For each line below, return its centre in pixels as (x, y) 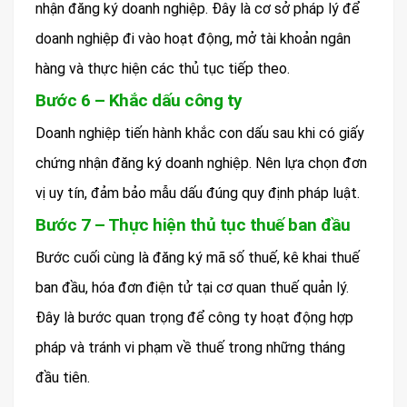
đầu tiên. (63, 377)
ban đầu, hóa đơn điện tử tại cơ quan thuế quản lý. (192, 287)
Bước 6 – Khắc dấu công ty (139, 100)
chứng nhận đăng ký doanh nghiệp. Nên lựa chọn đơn (201, 163)
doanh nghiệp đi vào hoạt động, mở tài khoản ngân (193, 38)
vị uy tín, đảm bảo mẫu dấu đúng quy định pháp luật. (198, 193)
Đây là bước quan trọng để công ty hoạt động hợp (194, 317)
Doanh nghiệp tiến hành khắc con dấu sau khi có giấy (200, 133)
